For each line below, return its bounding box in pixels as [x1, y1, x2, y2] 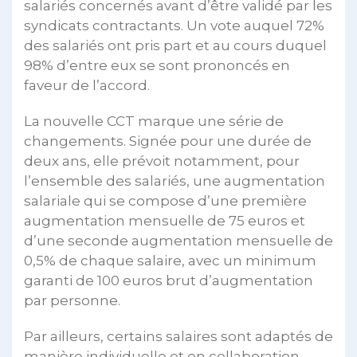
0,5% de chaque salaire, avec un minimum [24, 252, 316, 269]
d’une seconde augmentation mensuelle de [24, 232, 333, 249]
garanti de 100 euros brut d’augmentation [24, 272, 313, 288]
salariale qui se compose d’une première [24, 192, 307, 209]
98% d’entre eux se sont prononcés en [24, 57, 290, 73]
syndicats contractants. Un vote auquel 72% [24, 17, 324, 33]
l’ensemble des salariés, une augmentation [24, 172, 325, 189]
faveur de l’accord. [24, 76, 150, 93]
